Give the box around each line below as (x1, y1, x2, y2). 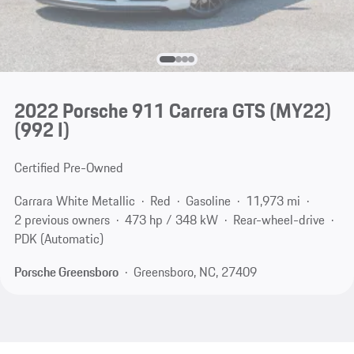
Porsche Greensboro (13, 262, 119, 281)
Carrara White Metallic (13, 191, 135, 211)
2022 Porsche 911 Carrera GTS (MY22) (13, 96, 331, 126)
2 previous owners (13, 210, 110, 230)
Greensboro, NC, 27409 (133, 262, 257, 281)
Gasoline (185, 191, 231, 211)
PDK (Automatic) (13, 229, 104, 249)
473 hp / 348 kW (124, 210, 218, 230)
